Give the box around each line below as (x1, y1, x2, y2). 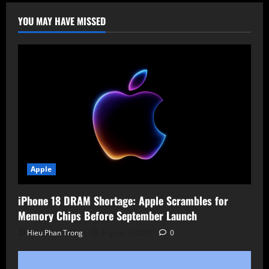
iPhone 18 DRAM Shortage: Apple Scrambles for (18, 193, 228, 209)
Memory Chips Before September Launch (18, 208, 197, 224)
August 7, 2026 (100, 228, 153, 238)
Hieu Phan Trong (27, 228, 83, 238)
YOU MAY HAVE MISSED (18, 14, 106, 29)
